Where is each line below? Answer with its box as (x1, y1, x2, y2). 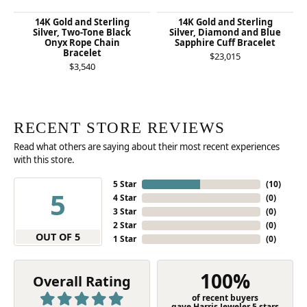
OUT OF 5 (36, 230, 81, 243)
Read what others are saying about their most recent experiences (14, 140, 280, 153)
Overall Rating (33, 272, 131, 291)
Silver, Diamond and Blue (169, 26, 281, 38)
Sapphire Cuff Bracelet (175, 36, 275, 49)
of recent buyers (192, 292, 258, 304)
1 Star (113, 233, 137, 245)
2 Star (113, 219, 137, 231)
